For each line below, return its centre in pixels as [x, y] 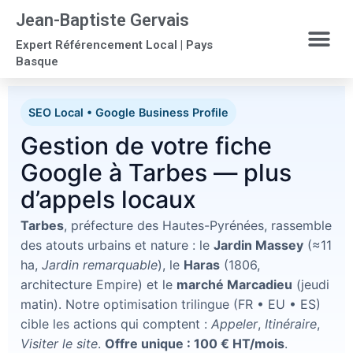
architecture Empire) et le [98, 284]
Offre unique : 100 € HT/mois [195, 344]
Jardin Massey [258, 245]
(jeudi [311, 284]
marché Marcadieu [234, 284]
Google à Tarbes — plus [156, 173]
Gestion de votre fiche [146, 146]
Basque [37, 61]
